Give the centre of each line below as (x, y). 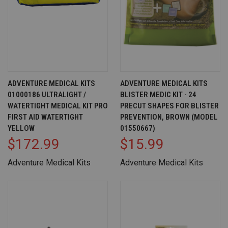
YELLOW (21, 128)
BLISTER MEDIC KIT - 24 (158, 94)
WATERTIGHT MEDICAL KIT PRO (58, 106)
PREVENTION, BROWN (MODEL (169, 117)
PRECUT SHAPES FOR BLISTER (169, 106)
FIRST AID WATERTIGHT (45, 117)
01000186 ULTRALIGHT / (47, 94)
